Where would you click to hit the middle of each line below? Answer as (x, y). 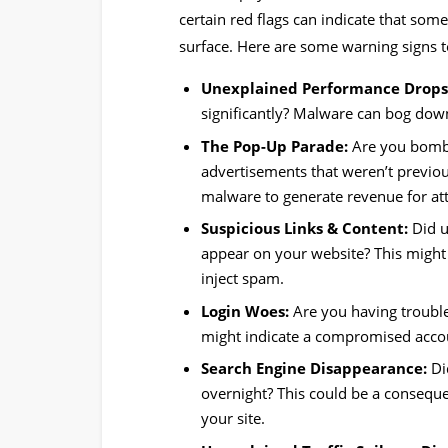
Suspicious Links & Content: (305, 228)
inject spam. (243, 278)
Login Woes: (245, 310)
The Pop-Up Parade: (275, 145)
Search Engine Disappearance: (314, 368)
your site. (233, 418)
